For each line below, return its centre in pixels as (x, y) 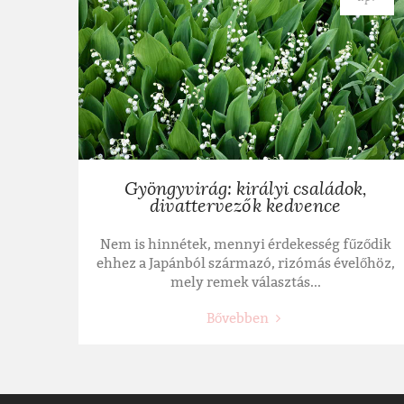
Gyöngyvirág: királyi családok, (245, 189)
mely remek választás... (245, 283)
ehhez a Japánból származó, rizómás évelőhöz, (245, 264)
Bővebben (239, 319)
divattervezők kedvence (245, 206)
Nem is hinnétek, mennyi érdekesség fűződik (245, 245)
